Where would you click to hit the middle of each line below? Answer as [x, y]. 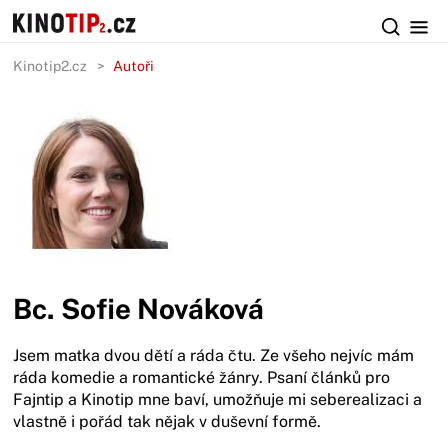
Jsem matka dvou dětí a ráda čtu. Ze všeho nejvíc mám [214, 355]
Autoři [134, 66]
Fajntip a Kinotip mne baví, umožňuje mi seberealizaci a [218, 399]
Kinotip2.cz [50, 66]
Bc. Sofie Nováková [139, 308]
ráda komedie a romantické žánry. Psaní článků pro [202, 377]
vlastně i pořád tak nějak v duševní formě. [167, 421]
